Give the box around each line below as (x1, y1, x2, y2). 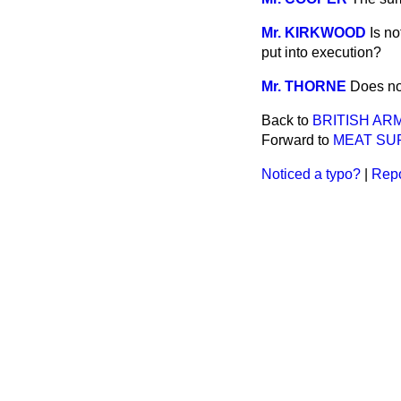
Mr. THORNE (261, 79, 346, 94)
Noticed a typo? (261, 166, 361, 182)
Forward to (261, 132, 333, 148)
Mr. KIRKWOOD (261, 25, 366, 40)
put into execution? (261, 45, 381, 60)
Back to (261, 113, 312, 128)
